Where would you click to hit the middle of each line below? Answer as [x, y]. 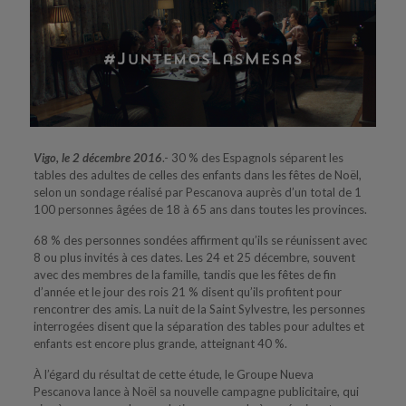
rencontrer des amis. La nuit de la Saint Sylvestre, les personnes [199, 309]
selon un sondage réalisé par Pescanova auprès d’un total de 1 [197, 192]
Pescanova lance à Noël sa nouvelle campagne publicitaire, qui [196, 391]
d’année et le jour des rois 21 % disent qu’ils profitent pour [187, 291]
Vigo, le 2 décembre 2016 [97, 157]
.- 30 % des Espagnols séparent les [252, 157]
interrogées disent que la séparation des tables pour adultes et [198, 326]
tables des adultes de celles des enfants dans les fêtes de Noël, [197, 174]
